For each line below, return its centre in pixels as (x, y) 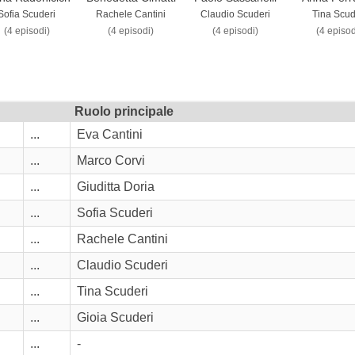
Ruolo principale (124, 112)
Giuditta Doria (116, 187)
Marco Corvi (111, 161)
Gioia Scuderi (115, 318)
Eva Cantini (110, 135)
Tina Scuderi (113, 292)
